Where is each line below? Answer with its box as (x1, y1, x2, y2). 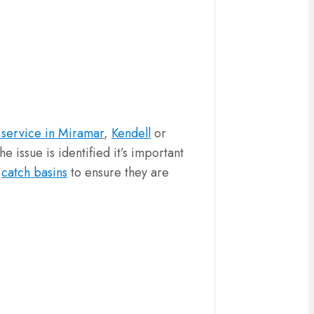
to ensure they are (67, 163, 169, 182)
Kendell (111, 124, 151, 143)
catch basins (1, 163, 67, 182)
